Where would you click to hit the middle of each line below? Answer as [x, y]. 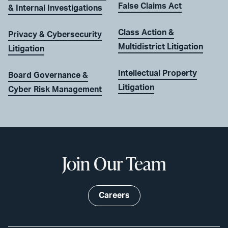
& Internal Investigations [55, 8]
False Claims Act [150, 6]
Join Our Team [114, 163]
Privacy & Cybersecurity [55, 34]
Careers [114, 195]
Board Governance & [48, 75]
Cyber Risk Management [55, 89]
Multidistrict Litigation [161, 47]
